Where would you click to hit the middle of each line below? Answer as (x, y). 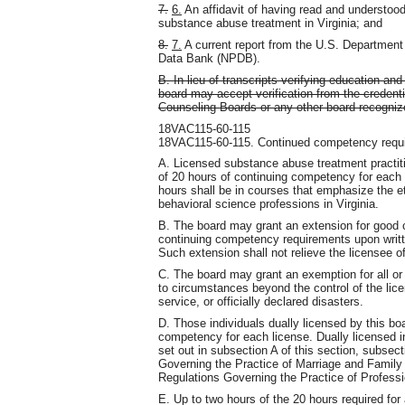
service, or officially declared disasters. (261, 302)
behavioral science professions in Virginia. (268, 204)
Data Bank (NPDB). (209, 58)
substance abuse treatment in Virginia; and (270, 23)
